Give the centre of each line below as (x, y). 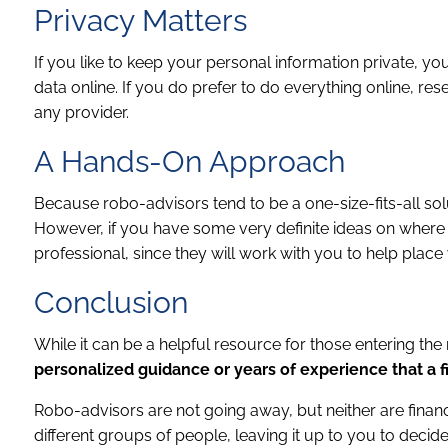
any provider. (82, 112)
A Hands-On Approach (190, 161)
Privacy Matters (141, 20)
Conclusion (111, 302)
